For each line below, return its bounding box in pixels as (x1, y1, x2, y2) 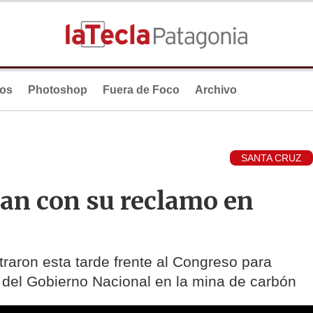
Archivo (195, 84, 237, 96)
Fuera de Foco (103, 84, 180, 96)
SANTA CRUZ (241, 152, 302, 164)
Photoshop (28, 84, 87, 96)
